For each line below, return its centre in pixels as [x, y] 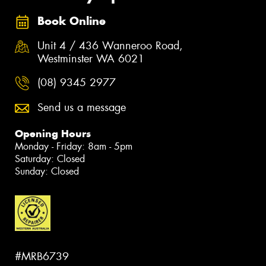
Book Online [72, 21]
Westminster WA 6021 [91, 59]
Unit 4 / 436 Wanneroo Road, [110, 46]
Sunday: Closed [47, 171]
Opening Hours [53, 133]
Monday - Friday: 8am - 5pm [74, 146]
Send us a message [82, 107]
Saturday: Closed [50, 159]
